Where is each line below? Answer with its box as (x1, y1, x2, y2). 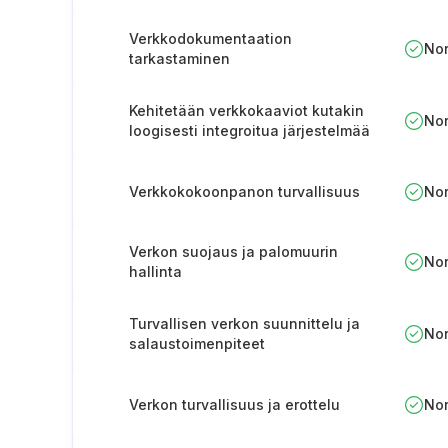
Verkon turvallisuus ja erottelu (129, 395, 340, 413)
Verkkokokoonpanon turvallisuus (129, 182, 360, 200)
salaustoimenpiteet (129, 335, 265, 352)
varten (129, 142, 174, 159)
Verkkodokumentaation (129, 30, 292, 47)
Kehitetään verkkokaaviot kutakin (129, 102, 364, 119)
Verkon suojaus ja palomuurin (129, 243, 338, 260)
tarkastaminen (129, 50, 230, 67)
